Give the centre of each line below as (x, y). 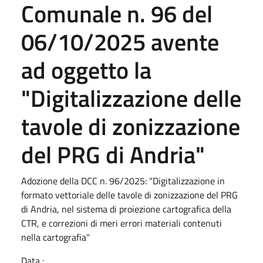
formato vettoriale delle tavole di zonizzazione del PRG (129, 195)
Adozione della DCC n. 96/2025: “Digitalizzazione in (123, 181)
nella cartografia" (55, 237)
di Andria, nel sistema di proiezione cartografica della (126, 209)
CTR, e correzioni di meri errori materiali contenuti (122, 223)
